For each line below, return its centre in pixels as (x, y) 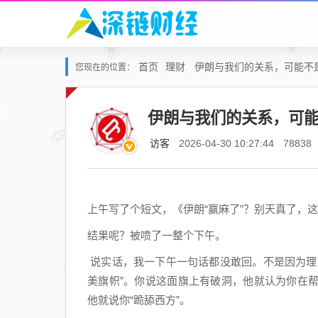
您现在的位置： (105, 67)
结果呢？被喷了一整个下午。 (157, 235)
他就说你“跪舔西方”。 (139, 300)
